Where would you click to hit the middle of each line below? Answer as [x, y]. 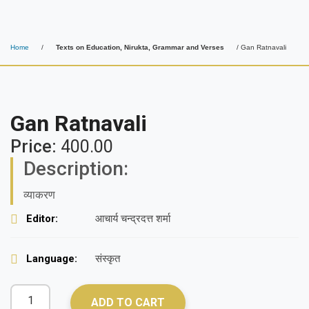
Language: [52, 259]
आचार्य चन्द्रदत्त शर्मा [133, 219]
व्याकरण [39, 195]
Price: [36, 146]
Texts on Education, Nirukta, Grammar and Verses [140, 47]
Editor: [42, 219]
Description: [76, 168]
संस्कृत [108, 259]
